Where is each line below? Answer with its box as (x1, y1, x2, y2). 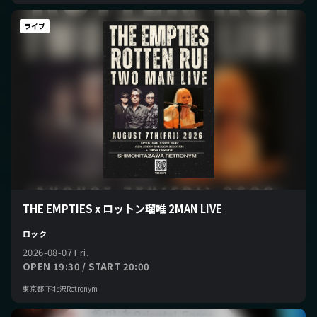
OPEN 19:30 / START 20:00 (23, 260, 150, 273)
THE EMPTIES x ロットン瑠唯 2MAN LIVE (23, 201, 222, 216)
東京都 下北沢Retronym (23, 283, 98, 294)
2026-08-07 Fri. (23, 246, 88, 259)
